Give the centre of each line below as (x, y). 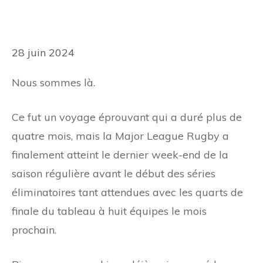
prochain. (34, 230)
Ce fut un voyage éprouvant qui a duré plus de (127, 117)
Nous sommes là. (53, 82)
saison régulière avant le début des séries (114, 173)
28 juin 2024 (43, 53)
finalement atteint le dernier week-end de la (120, 154)
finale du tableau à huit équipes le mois (109, 211)
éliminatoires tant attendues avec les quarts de (127, 192)
